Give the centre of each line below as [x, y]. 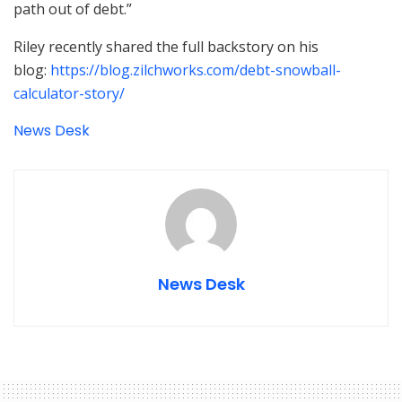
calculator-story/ [69, 94]
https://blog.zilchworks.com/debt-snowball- [196, 70]
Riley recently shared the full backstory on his [166, 47]
